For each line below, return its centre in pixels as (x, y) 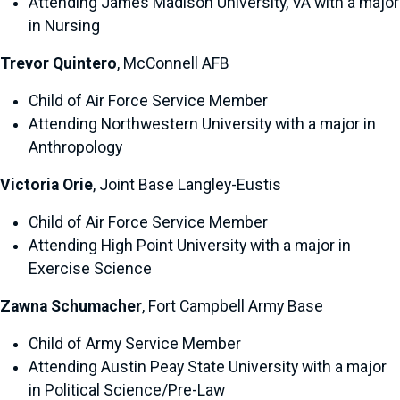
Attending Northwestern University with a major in (202, 124)
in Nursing (64, 26)
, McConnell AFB (173, 63)
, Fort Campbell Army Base (233, 306)
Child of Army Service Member (135, 344)
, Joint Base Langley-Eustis (187, 185)
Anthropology (75, 147)
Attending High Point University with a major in (190, 246)
